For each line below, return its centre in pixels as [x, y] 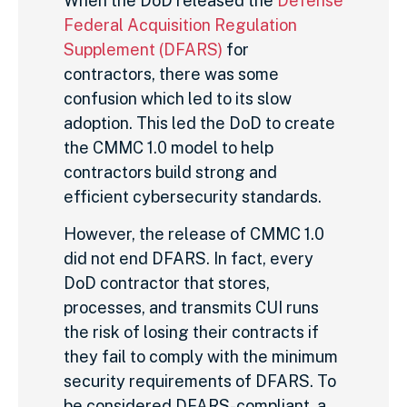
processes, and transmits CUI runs [191, 307]
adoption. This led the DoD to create [199, 123]
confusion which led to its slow [178, 98]
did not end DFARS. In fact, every [189, 258]
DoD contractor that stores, [167, 283]
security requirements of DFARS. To [200, 381]
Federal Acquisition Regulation [180, 25]
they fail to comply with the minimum [201, 356]
